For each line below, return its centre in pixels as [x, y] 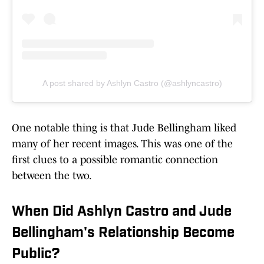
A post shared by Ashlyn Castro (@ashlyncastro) [132, 83]
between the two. [52, 176]
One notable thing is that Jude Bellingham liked [124, 128]
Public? [36, 255]
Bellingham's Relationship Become [123, 234]
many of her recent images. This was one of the [122, 144]
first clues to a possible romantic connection [115, 160]
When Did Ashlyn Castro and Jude [122, 212]
